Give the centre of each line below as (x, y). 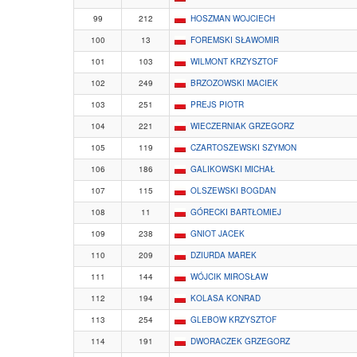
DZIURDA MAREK (224, 255)
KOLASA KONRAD (226, 298)
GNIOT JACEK (218, 234)
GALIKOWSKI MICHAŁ (233, 169)
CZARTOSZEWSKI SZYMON (243, 148)
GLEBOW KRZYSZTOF (233, 320)
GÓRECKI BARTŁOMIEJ (236, 212)
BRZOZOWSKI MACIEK (234, 83)
